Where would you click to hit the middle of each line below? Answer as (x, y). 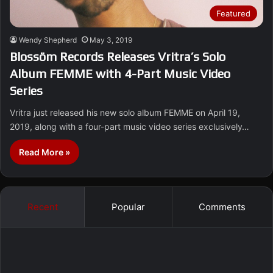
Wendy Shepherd (48, 40)
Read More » (44, 152)
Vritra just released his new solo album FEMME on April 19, (125, 113)
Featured (233, 14)
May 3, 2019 (111, 40)
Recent (42, 207)
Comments (222, 207)
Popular (128, 207)
